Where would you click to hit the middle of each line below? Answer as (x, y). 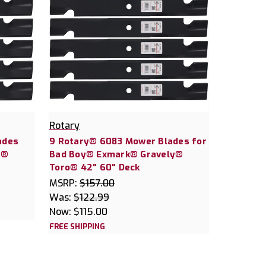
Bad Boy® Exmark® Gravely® (116, 154)
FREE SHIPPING (77, 226)
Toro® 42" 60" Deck (95, 167)
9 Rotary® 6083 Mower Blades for (128, 141)
